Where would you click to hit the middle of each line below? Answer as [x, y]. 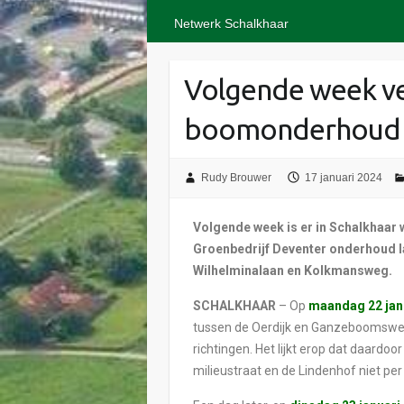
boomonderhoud [293, 129]
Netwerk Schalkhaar [231, 24]
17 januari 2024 [343, 178]
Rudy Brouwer [236, 178]
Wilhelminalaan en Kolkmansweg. [293, 270]
